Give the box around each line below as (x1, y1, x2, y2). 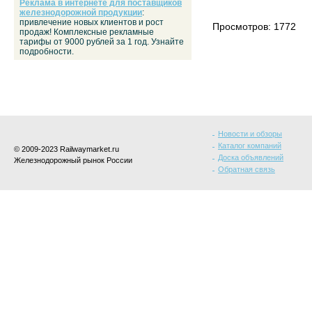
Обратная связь (218, 165, 275, 173)
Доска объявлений (218, 153, 283, 162)
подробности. (19, 47, 74, 56)
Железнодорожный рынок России (14, 156, 132, 164)
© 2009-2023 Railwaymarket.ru (14, 145, 119, 153)
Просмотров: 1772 (212, 21, 296, 32)
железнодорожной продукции (19, 8, 142, 17)
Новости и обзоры (218, 130, 282, 138)
